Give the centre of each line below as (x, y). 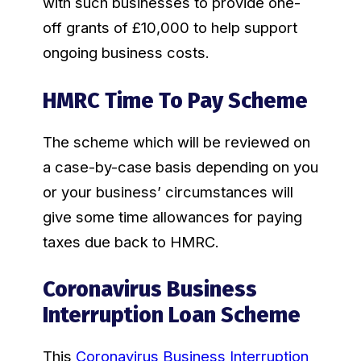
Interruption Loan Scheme (171, 315)
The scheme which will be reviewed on (176, 141)
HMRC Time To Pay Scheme (175, 100)
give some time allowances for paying (172, 216)
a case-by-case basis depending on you (180, 166)
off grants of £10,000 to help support (170, 28)
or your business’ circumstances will (168, 191)
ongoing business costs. (126, 53)
